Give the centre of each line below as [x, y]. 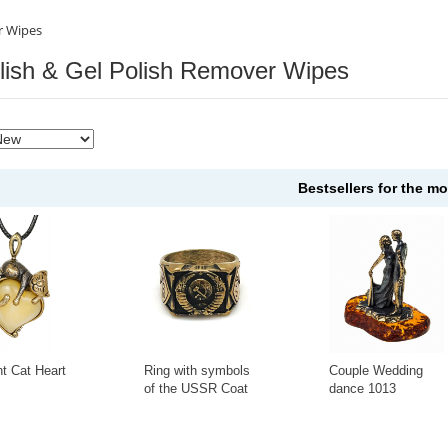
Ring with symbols [197, 371]
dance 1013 [363, 389]
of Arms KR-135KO [200, 407]
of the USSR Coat [196, 389]
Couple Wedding [376, 371]
